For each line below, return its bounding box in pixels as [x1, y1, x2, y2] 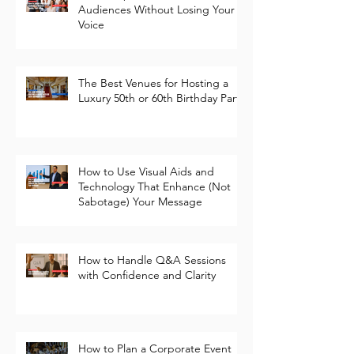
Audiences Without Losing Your [78, 30, 235, 45]
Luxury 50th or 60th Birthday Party [78, 119, 245, 134]
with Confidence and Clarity [78, 296, 216, 311]
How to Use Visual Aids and [78, 192, 214, 207]
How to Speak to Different [78, 15, 208, 30]
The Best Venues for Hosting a [78, 104, 228, 119]
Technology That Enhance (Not [78, 207, 231, 222]
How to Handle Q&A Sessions [78, 281, 226, 296]
